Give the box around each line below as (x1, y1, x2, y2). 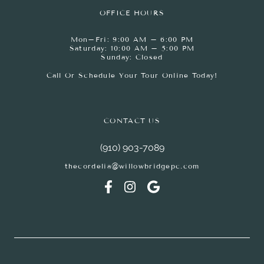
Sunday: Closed (101, 53, 163, 62)
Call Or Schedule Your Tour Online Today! (46, 71, 218, 80)
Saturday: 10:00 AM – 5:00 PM (69, 44, 195, 53)
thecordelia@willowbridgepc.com (64, 162, 200, 171)
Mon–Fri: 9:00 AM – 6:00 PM (70, 35, 194, 44)
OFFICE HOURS (99, 9, 165, 18)
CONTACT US (104, 117, 160, 126)
